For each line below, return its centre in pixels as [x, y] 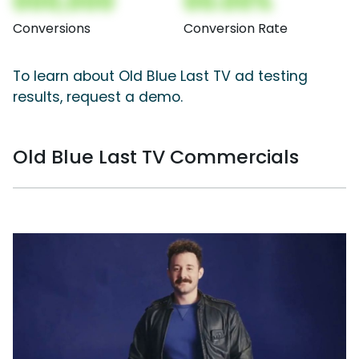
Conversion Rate [236, 28]
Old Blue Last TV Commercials [156, 156]
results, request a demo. [98, 97]
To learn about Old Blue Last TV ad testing [160, 76]
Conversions [52, 28]
